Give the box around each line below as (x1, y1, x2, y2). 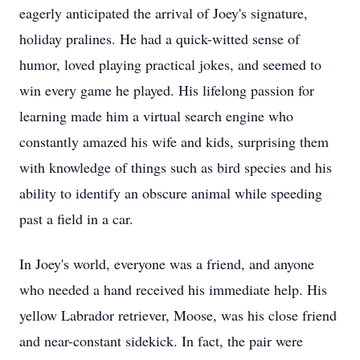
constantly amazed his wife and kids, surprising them (19, 132, 329, 151)
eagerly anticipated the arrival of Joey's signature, (19, 3, 308, 22)
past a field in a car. (19, 209, 133, 228)
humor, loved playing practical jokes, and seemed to (19, 55, 321, 74)
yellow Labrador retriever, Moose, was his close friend (19, 305, 337, 325)
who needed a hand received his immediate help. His (19, 280, 327, 299)
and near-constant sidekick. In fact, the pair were (19, 331, 303, 350)
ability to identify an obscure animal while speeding (19, 183, 322, 202)
